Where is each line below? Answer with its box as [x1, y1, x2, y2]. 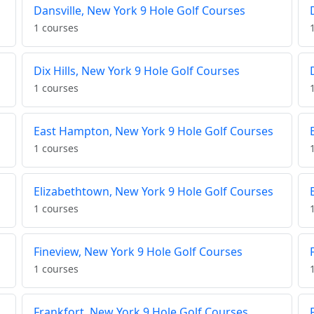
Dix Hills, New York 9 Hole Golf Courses [33, 63, 240, 79]
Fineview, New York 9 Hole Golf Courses [33, 244, 243, 260]
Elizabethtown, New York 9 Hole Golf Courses [33, 184, 273, 200]
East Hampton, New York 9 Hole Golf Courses [33, 123, 273, 139]
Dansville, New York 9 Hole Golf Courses [33, 3, 245, 19]
